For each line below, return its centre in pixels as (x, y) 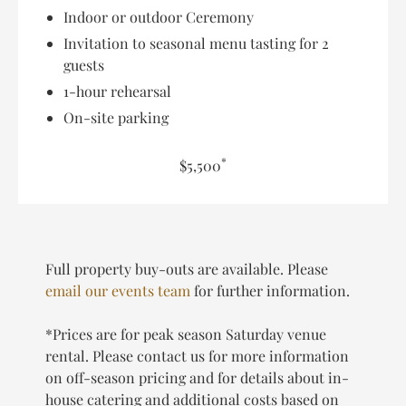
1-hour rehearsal (117, 92)
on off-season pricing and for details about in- (197, 378)
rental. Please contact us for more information (197, 356)
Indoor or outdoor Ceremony (159, 17)
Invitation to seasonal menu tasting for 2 (196, 43)
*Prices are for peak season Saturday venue (186, 334)
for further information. (270, 291)
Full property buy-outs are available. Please (187, 269)
